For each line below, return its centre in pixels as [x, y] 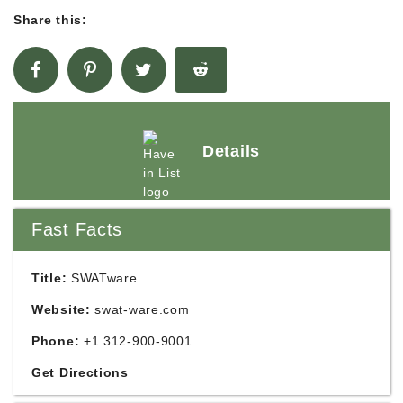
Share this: [50, 20]
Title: [49, 278]
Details [231, 151]
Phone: [56, 341]
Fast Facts [77, 229]
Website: [61, 309]
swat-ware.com [142, 309]
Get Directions [80, 372]
